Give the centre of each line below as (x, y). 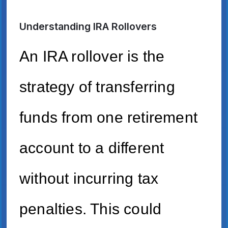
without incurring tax (89, 179)
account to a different (92, 148)
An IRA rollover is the (92, 56)
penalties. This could (91, 209)
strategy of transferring (97, 87)
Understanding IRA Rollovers (88, 27)
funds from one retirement (109, 118)
